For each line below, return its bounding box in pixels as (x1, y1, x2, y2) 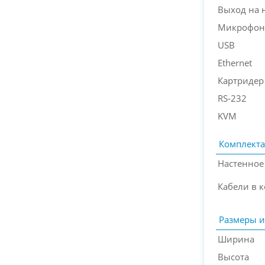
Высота (218, 251, 249, 263)
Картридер (218, 75, 264, 87)
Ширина (218, 233, 254, 245)
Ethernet (218, 57, 252, 69)
